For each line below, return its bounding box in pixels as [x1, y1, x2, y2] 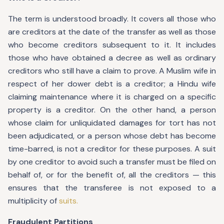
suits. [59, 195, 78, 206]
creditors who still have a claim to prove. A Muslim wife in [8, 65, 216, 76]
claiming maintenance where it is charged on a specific [8, 91, 216, 102]
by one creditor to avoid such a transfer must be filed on [8, 156, 216, 167]
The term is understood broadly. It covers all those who [8, 13, 216, 24]
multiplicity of [8, 195, 59, 206]
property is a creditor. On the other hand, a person [8, 104, 216, 115]
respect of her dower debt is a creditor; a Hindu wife [8, 78, 216, 89]
